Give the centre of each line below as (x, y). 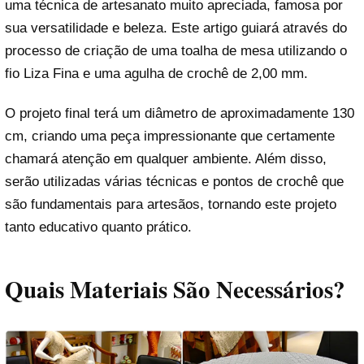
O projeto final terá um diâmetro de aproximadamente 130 (180, 113)
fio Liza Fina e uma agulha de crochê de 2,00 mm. (156, 73)
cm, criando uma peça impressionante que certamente (170, 136)
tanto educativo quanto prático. (98, 227)
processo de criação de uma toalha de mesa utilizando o (176, 50)
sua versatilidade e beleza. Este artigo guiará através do (176, 28)
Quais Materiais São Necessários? (175, 290)
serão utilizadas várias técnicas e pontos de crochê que (174, 181)
